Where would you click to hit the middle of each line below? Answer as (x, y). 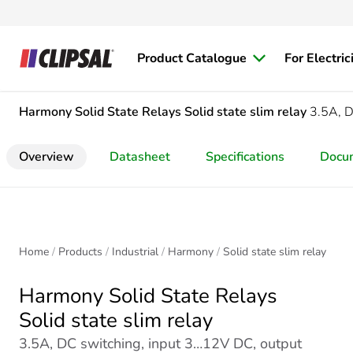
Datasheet (140, 157)
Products (80, 252)
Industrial (135, 252)
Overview (46, 157)
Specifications (245, 157)
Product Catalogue (192, 58)
